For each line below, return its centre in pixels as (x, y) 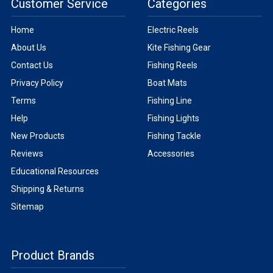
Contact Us (32, 65)
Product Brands (53, 255)
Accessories (171, 153)
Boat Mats (167, 83)
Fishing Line (170, 100)
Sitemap (27, 206)
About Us (29, 47)
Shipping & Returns (48, 189)
